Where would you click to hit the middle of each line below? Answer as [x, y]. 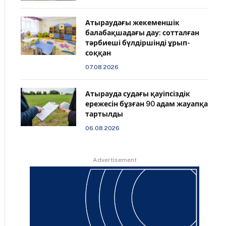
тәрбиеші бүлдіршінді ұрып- [138, 43]
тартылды [104, 114]
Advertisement [115, 160]
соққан [98, 53]
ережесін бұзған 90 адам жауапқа [147, 104]
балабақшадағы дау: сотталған [143, 33]
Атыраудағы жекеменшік [133, 23]
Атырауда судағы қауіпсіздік [138, 94]
